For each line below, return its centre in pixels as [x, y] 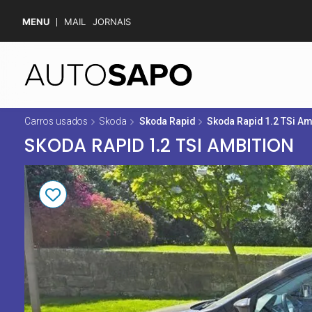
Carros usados [56, 121]
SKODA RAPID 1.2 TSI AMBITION [159, 146]
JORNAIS [112, 22]
